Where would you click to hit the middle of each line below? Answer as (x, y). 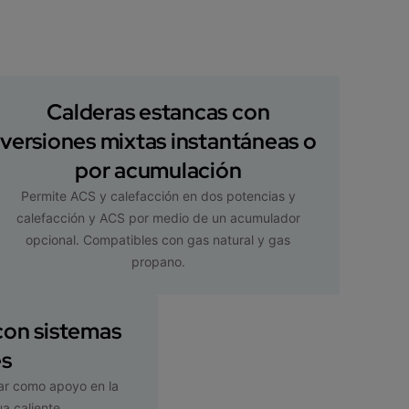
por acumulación (158, 170)
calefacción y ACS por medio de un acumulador (158, 217)
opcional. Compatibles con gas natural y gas (158, 239)
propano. (158, 261)
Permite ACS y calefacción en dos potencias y (158, 195)
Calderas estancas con (158, 111)
